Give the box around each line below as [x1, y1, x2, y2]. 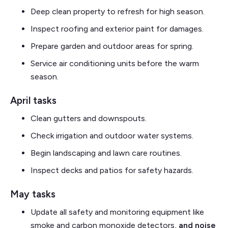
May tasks [10, 188, 55, 200]
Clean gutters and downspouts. [31, 113, 147, 123]
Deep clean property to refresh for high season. [31, 6, 205, 16]
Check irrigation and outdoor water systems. [31, 130, 193, 140]
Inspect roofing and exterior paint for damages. [31, 23, 204, 34]
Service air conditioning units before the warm [31, 58, 199, 68]
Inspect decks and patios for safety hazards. [31, 165, 193, 175]
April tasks [10, 94, 56, 106]
